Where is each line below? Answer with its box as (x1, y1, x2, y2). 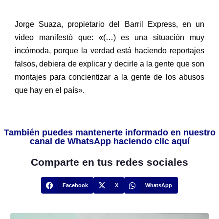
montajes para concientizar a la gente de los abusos (15, 72, 204, 81)
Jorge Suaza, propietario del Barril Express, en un (15, 20, 204, 28)
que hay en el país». (15, 86, 85, 94)
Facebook (63, 182, 88, 189)
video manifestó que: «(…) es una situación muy (15, 33, 204, 42)
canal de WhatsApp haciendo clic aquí (29, 136, 190, 147)
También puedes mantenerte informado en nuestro (3, 128, 216, 138)
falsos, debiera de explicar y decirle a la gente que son (15, 59, 204, 68)
